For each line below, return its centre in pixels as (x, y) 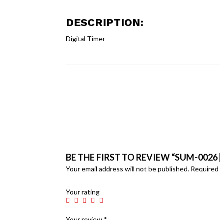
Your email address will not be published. (128, 168)
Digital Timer (86, 38)
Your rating (83, 192)
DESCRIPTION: (105, 22)
